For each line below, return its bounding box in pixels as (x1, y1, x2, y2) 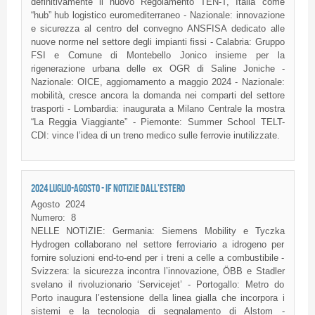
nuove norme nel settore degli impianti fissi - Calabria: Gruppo (30, 36, 285, 47)
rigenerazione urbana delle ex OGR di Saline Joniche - (30, 63, 285, 74)
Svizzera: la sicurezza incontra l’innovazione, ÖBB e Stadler (30, 266, 285, 277)
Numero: (30, 212, 65, 224)
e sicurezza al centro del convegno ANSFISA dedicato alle (30, 22, 285, 34)
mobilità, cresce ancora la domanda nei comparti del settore (30, 89, 285, 101)
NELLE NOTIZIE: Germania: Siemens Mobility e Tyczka (30, 226, 285, 237)
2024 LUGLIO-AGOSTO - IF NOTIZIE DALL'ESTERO (30, 181, 185, 194)
